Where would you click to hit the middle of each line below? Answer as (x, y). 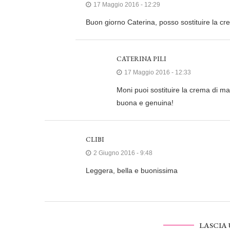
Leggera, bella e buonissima (132, 171)
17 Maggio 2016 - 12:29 (127, 5)
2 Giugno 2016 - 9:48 (123, 153)
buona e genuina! (145, 103)
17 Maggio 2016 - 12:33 (158, 73)
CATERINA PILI (141, 59)
